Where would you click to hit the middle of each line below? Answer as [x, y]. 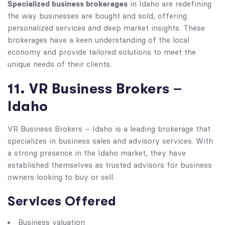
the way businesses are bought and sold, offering [97, 16]
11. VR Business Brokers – [95, 89]
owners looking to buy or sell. [61, 177]
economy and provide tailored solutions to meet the [102, 52]
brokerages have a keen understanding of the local [98, 40]
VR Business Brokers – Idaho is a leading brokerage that [109, 129]
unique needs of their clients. [60, 64]
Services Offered [62, 201]
